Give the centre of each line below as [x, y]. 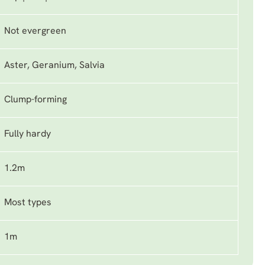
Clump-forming [35, 100]
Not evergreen [35, 31]
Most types [28, 203]
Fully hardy [28, 134]
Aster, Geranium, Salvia [54, 66]
